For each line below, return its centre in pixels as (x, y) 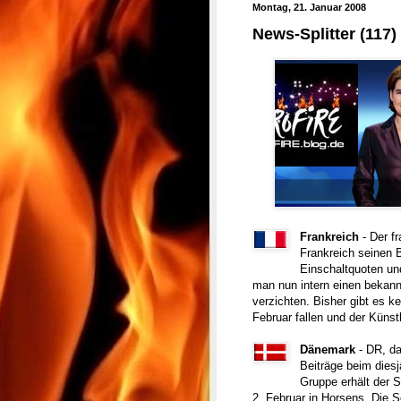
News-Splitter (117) (324, 34)
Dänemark (328, 349)
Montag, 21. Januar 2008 (309, 7)
